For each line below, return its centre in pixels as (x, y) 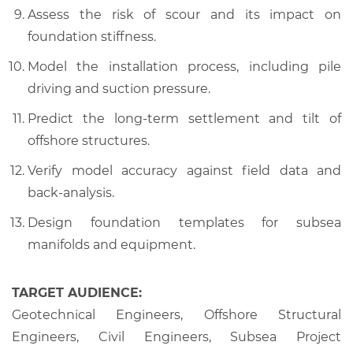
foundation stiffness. (92, 36)
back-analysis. (71, 192)
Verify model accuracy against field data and (184, 170)
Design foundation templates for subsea (184, 222)
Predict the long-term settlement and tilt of (184, 118)
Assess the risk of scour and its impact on (184, 14)
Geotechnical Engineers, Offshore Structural (176, 314)
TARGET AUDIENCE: (81, 292)
